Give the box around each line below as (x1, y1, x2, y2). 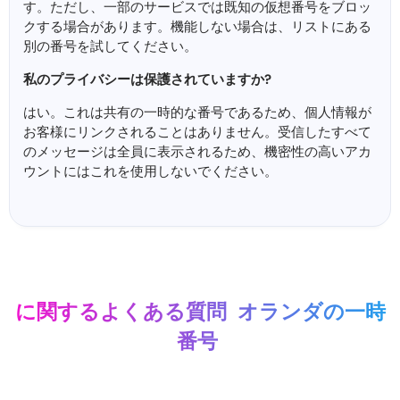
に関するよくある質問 (14, 298, 231, 325)
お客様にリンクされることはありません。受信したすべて (23, 123, 371, 142)
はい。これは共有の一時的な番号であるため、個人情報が (23, 104, 371, 122)
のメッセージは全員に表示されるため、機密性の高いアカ (23, 143, 371, 162)
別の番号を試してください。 (23, 37, 197, 56)
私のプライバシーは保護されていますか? (23, 71, 271, 89)
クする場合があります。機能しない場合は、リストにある (23, 18, 371, 37)
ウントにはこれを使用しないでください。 (23, 162, 278, 181)
